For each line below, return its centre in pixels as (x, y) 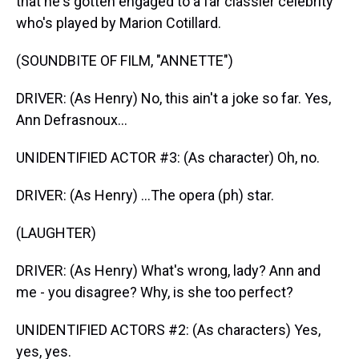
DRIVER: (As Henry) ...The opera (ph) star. (145, 195)
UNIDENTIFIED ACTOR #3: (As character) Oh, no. (168, 157)
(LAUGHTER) (56, 233)
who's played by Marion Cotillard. (119, 23)
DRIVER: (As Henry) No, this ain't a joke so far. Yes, (173, 98)
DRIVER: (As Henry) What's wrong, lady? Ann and (168, 270)
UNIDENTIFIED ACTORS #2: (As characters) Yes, (168, 330)
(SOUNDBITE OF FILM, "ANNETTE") (125, 61)
